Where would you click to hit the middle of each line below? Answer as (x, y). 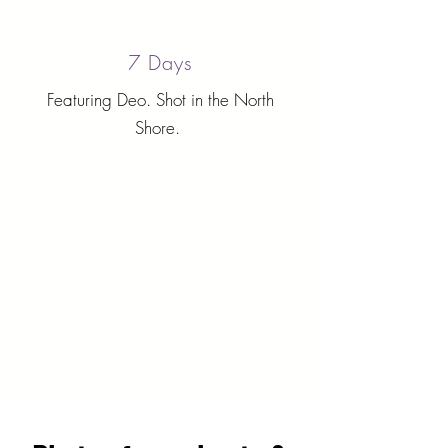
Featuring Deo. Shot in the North (160, 99)
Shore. (160, 127)
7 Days (160, 62)
